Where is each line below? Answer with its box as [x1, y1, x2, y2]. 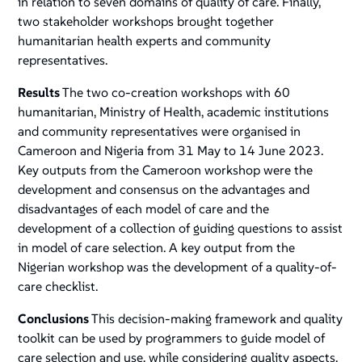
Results [18, 84, 61, 101]
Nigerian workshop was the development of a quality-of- [18, 259, 338, 276]
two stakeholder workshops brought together [18, 13, 275, 30]
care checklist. [18, 278, 99, 295]
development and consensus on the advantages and [18, 181, 310, 198]
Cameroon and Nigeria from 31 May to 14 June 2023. [18, 142, 324, 159]
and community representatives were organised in [18, 123, 301, 140]
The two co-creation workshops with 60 [60, 84, 291, 101]
